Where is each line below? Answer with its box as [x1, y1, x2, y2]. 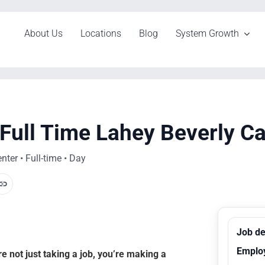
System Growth [176, 28, 240, 39]
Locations [80, 28, 122, 39]
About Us [24, 28, 63, 39]
